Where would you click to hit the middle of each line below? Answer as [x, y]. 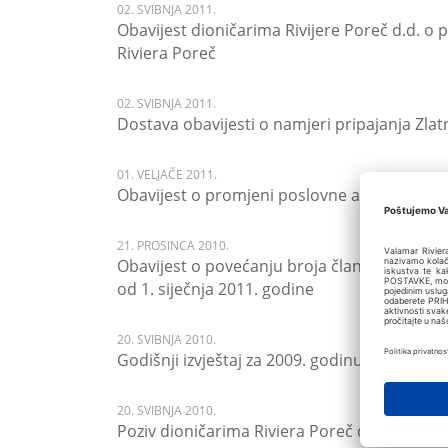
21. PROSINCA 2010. [173, 245]
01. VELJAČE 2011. [167, 174]
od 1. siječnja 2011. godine [215, 289]
